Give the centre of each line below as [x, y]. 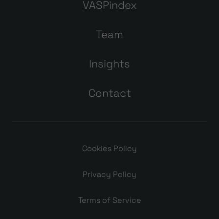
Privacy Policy [109, 175]
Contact [109, 93]
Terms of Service [109, 200]
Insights [109, 64]
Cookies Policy [109, 149]
